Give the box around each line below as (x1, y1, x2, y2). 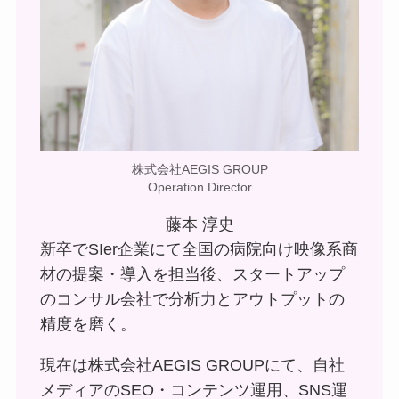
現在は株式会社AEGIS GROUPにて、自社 (39, 355, 345, 374)
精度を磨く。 (39, 314, 136, 333)
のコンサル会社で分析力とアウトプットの (39, 289, 345, 308)
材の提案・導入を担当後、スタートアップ (39, 265, 345, 283)
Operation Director (147, 179, 252, 194)
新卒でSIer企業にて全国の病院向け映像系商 (39, 240, 358, 258)
